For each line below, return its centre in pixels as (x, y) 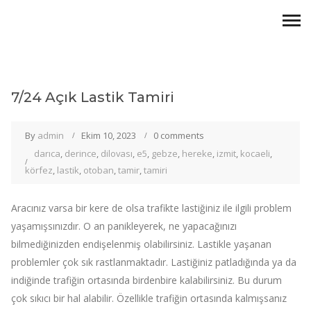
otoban (99, 170)
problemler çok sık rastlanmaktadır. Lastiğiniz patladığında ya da (154, 262)
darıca (47, 153)
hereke (197, 153)
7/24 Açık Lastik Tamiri (93, 97)
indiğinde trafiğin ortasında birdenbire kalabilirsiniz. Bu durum (146, 280)
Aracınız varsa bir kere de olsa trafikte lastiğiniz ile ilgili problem (151, 208)
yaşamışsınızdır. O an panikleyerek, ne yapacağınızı (124, 226)
